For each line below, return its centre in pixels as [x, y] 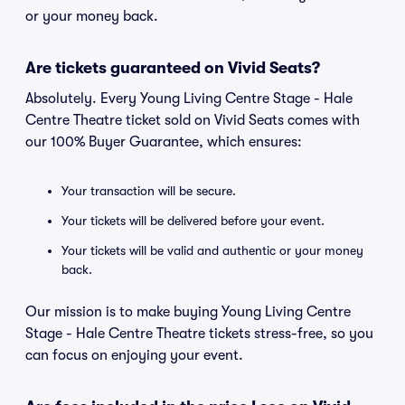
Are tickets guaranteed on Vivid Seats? [173, 68]
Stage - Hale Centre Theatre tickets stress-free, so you [199, 334]
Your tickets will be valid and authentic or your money [212, 250]
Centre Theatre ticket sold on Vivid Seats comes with [193, 120]
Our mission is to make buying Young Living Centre [188, 312]
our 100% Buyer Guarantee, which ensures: [164, 142]
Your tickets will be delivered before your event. [193, 221]
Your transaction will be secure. [149, 191]
